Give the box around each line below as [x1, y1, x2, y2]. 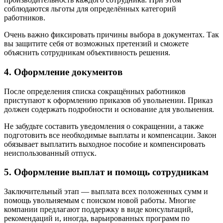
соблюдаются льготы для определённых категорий [4, 4, 176, 13]
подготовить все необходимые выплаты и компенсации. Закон [4, 130, 217, 139]
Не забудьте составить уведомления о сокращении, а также [4, 121, 204, 130]
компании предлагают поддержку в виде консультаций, [4, 205, 193, 214]
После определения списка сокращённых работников [4, 87, 186, 96]
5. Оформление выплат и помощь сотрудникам [4, 167, 209, 178]
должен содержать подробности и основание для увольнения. [4, 105, 214, 113]
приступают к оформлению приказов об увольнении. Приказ [4, 96, 213, 105]
